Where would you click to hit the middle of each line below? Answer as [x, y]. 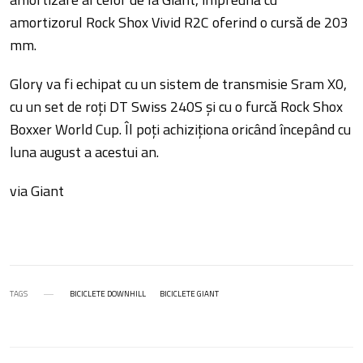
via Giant [37, 191]
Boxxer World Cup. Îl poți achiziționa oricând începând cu [181, 130]
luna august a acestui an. [85, 152]
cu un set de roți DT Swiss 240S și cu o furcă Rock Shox [177, 107]
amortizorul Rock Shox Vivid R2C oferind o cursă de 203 [179, 23]
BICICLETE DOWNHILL [108, 294]
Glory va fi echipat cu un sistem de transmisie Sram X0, [179, 84]
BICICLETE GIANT [189, 294]
